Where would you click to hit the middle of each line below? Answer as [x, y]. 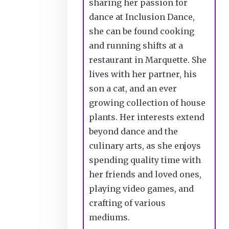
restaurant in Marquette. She [148, 60]
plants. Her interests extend [147, 117]
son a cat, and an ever [133, 88]
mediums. [110, 217]
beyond [105, 131]
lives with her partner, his [143, 74]
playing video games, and [141, 188]
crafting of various [127, 203]
